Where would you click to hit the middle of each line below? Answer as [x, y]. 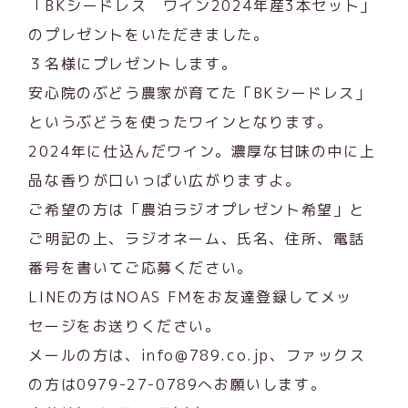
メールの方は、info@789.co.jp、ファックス [197, 356]
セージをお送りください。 [125, 326]
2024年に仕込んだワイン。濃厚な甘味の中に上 [202, 152]
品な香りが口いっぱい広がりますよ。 [165, 181]
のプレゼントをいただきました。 [149, 35]
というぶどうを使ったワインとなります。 [181, 122]
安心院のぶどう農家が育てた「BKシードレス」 [200, 93]
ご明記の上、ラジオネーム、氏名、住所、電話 [197, 239]
